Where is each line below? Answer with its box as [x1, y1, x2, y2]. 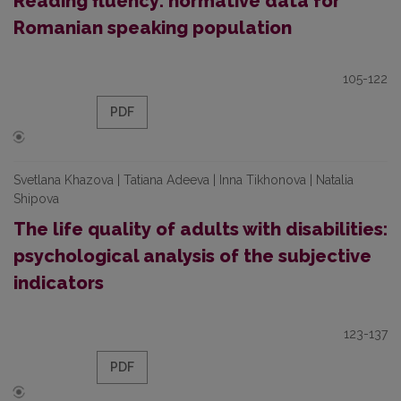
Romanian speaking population [13, 17, 292, 38]
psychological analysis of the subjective [13, 245, 371, 267]
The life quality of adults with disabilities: [13, 218, 388, 240]
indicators [13, 272, 104, 294]
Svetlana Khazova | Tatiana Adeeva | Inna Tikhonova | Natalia [13, 173, 354, 187]
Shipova [13, 192, 59, 206]
